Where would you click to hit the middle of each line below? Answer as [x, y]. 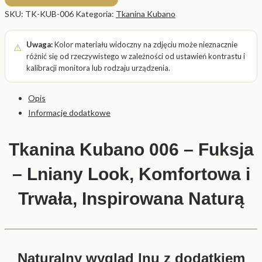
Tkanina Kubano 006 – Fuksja [131, 150]
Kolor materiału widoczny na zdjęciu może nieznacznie [145, 45]
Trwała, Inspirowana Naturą [131, 199]
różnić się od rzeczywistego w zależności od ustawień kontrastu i [136, 56]
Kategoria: [96, 14]
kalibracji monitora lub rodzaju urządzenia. [98, 68]
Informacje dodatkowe [69, 113]
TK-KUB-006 [49, 14]
